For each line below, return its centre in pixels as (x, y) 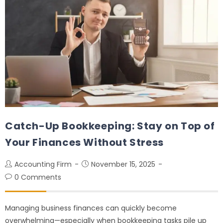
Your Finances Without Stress (84, 143)
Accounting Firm (43, 165)
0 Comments (38, 177)
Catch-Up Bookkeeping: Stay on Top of (110, 126)
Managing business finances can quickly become (91, 208)
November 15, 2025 (123, 165)
